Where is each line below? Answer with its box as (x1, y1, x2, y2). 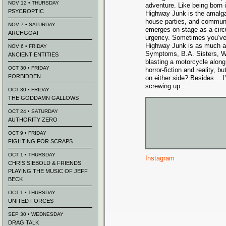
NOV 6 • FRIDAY (8, 43, 47, 49)
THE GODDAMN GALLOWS (8, 95, 79, 101)
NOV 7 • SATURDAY (8, 22, 55, 27)
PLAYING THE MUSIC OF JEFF (8, 168, 88, 174)
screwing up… (145, 82, 187, 90)
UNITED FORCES (8, 198, 53, 204)
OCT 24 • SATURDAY (8, 108, 58, 114)
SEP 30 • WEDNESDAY (8, 211, 64, 217)
